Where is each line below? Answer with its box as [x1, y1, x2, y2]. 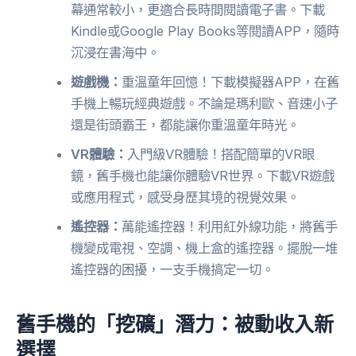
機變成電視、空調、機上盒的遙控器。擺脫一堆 [71, 240, 339, 257]
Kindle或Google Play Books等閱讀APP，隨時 [71, 23, 340, 40]
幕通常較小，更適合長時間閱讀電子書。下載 [71, 2, 326, 18]
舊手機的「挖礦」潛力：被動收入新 [16, 310, 334, 336]
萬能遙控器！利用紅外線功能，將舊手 [122, 219, 339, 235]
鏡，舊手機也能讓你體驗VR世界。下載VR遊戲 [71, 168, 335, 184]
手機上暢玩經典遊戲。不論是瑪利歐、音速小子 [71, 95, 339, 112]
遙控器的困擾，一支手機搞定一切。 [71, 261, 275, 278]
